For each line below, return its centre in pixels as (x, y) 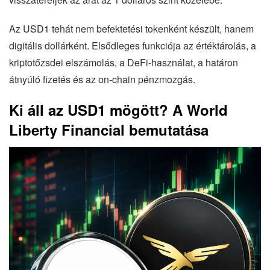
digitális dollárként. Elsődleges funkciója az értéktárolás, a (133, 46)
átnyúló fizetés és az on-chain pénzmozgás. (102, 79)
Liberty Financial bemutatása (109, 130)
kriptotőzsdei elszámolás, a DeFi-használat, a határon (124, 62)
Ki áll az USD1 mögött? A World (118, 110)
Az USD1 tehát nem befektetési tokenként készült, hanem (131, 29)
